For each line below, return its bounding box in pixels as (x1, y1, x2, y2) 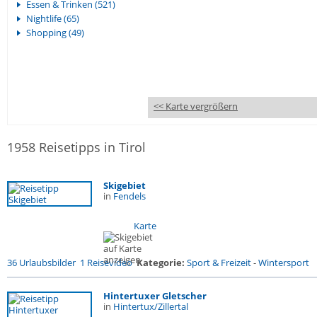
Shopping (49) (26, 26, 84, 39)
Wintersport (258, 256, 309, 269)
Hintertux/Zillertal (113, 300, 188, 313)
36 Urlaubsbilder (7, 256, 76, 269)
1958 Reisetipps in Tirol (7, 139, 146, 156)
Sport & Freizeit (187, 256, 251, 269)
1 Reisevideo (80, 256, 132, 269)
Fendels (113, 190, 146, 202)
